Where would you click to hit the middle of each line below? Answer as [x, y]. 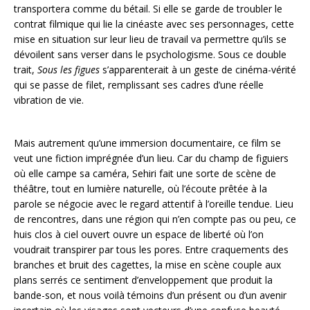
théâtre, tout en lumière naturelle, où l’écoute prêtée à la [140, 189]
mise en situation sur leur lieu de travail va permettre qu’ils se [150, 39]
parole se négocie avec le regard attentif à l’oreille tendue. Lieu [154, 204]
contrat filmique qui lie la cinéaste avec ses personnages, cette [154, 24]
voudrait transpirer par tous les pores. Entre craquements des [151, 249]
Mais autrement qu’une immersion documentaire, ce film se [147, 143]
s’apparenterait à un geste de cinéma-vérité [198, 70]
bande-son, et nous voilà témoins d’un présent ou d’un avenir [150, 295]
